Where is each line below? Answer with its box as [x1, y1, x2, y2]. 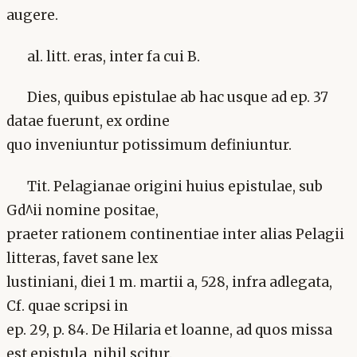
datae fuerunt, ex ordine [6, 112, 170, 131]
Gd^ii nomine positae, [6, 201, 159, 219]
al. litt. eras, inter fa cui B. [26, 47, 200, 65]
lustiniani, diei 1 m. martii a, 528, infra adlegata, [6, 273, 332, 291]
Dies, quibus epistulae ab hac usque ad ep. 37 [26, 88, 328, 107]
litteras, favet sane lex [6, 249, 158, 267]
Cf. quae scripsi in [6, 296, 128, 315]
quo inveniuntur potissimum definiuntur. [6, 136, 292, 155]
